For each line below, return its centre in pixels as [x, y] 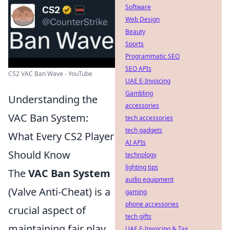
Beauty [135, 32]
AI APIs [136, 142]
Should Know [39, 155]
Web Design [142, 19]
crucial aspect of [47, 210]
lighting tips [142, 167]
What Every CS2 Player [61, 136]
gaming [136, 192]
